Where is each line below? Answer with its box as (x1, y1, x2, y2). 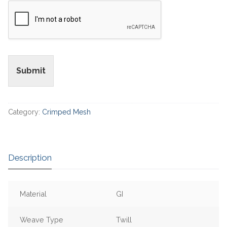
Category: (8, 107, 42, 116)
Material (20, 189, 47, 198)
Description (8, 152, 52, 163)
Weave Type (20, 215, 64, 224)
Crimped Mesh (42, 107, 91, 116)
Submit (16, 65, 46, 75)
